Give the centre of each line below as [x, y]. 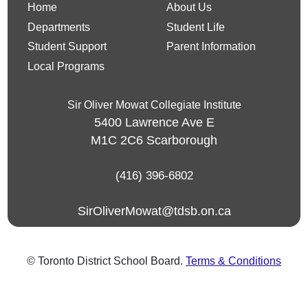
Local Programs [66, 66]
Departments [58, 27]
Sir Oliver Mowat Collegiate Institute [154, 104]
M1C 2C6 [117, 140]
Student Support [67, 47]
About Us [189, 8]
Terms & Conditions [233, 261]
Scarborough [182, 140]
